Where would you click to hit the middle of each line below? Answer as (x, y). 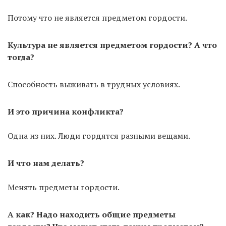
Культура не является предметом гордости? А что (112, 45)
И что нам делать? (46, 163)
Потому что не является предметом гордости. (97, 18)
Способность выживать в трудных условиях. (94, 84)
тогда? (21, 57)
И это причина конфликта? (66, 112)
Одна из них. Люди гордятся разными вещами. (99, 136)
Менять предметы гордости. (64, 187)
